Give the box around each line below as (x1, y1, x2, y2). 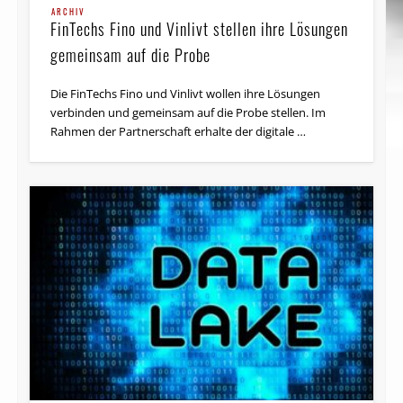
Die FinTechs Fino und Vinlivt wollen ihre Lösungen (50, 85, 321, 102)
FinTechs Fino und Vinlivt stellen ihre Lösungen (50, 16, 349, 40)
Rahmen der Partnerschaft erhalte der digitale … (50, 122, 307, 139)
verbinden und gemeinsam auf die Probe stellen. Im (50, 103, 327, 121)
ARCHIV (51, 4, 86, 18)
